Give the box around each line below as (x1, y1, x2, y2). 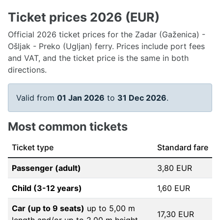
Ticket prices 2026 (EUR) (8, 10, 160, 25)
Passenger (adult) (12, 163, 81, 173)
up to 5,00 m (84, 203, 135, 213)
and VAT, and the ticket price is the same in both (8, 53, 189, 63)
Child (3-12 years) (12, 183, 82, 193)
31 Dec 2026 (117, 93, 166, 103)
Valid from (16, 93, 57, 103)
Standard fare (157, 142, 208, 152)
